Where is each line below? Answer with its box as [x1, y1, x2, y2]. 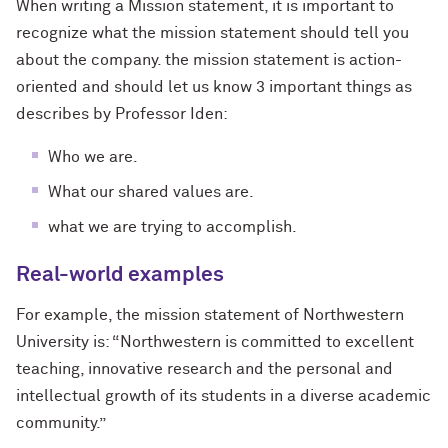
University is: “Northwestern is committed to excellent [16, 334, 414, 351]
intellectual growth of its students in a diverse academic [16, 388, 431, 405]
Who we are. [48, 149, 138, 166]
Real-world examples [16, 265, 224, 287]
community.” [16, 415, 106, 432]
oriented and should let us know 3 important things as [16, 79, 412, 96]
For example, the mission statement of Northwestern [16, 307, 404, 324]
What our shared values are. [48, 184, 254, 201]
